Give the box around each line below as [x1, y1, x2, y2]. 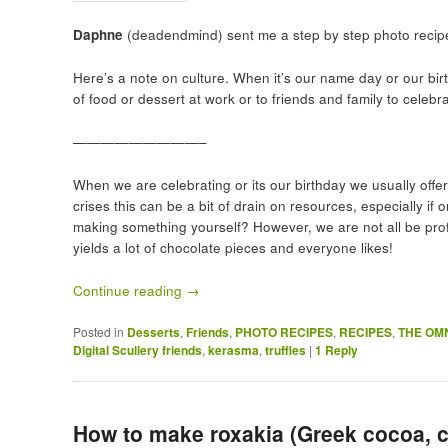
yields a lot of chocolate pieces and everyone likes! [72, 237, 393, 257]
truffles [264, 340, 306, 359]
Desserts [126, 322, 180, 341]
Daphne [72, 24, 123, 44]
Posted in [72, 322, 124, 340]
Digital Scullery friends [72, 340, 202, 359]
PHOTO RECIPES [234, 322, 333, 341]
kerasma [207, 340, 259, 359]
